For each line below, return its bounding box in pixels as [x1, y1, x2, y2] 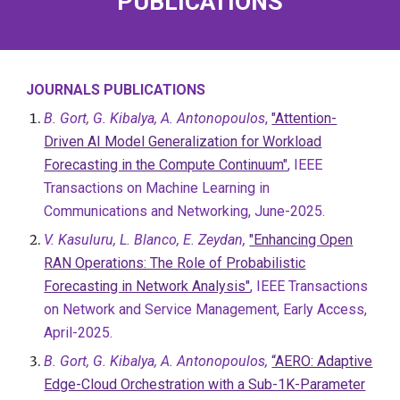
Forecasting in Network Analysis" [44, 278, 251, 295]
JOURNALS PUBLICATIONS [26, 81, 206, 98]
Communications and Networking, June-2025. [44, 203, 326, 220]
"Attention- [271, 110, 337, 127]
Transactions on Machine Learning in [44, 179, 271, 196]
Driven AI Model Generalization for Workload [44, 133, 322, 150]
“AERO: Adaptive [271, 353, 373, 370]
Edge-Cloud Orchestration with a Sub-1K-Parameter [44, 376, 366, 393]
